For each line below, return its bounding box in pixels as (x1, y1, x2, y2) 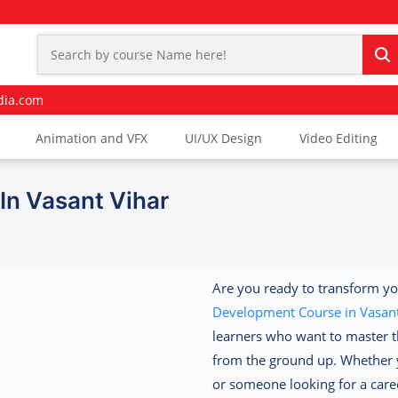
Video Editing (299, 130, 378, 147)
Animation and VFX (36, 130, 147, 147)
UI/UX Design (185, 130, 262, 147)
